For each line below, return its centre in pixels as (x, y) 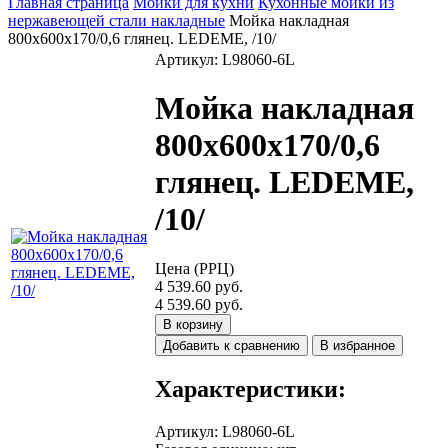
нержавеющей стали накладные (116, 20)
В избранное (357, 345)
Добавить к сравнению (231, 345)
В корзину (193, 324)
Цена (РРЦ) (194, 268)
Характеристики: (250, 388)
